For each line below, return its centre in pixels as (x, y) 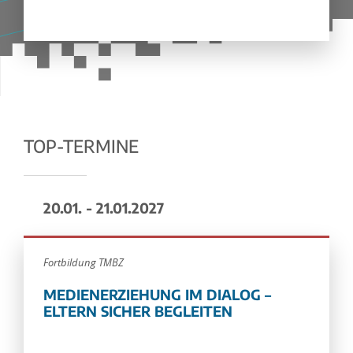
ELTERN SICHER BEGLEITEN (138, 311)
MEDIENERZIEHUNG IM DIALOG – (157, 294)
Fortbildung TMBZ (84, 262)
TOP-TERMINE (81, 146)
